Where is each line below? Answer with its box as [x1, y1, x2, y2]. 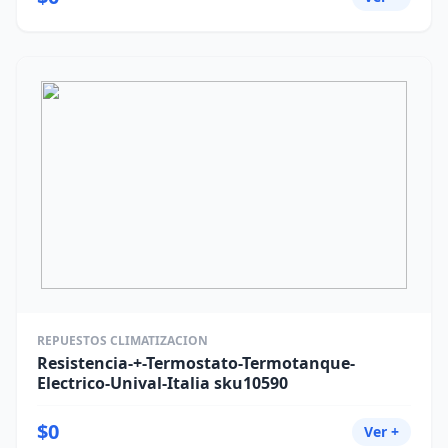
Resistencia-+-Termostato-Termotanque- [37, 352, 355, 374]
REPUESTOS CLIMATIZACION [37, 332, 208, 349]
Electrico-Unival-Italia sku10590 [37, 372, 288, 394]
